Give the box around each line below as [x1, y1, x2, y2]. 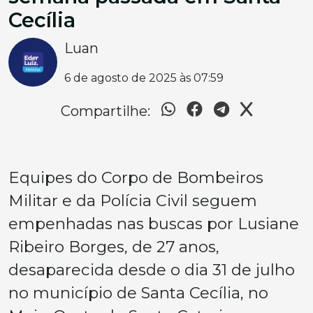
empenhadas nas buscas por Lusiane [8, 213, 299, 233]
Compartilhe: [61, 102, 150, 119]
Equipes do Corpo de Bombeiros [8, 167, 263, 187]
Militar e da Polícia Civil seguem [8, 190, 257, 210]
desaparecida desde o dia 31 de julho [8, 259, 295, 279]
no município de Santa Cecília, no [8, 282, 268, 303]
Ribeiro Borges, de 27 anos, [8, 236, 219, 256]
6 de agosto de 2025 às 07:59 [64, 71, 224, 85]
